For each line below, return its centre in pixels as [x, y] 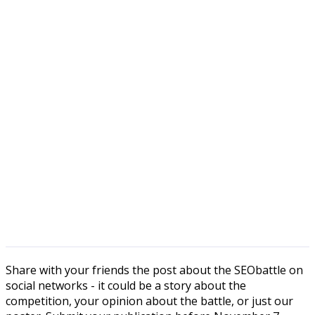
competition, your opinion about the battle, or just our [149, 301]
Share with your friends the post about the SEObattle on [154, 270]
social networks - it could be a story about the [126, 285]
